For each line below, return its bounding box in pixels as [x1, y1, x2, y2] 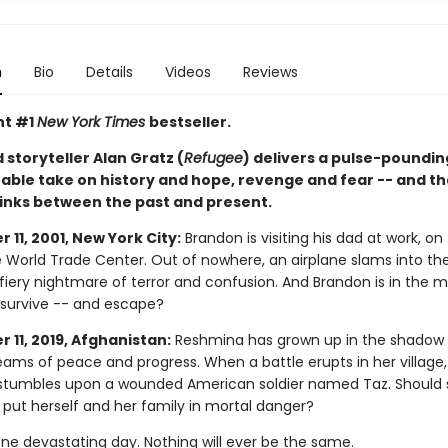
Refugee [183, 148, 243, 168]
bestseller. [148, 112, 231, 132]
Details [85, 62, 133, 82]
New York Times [36, 112, 149, 132]
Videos [164, 62, 211, 82]
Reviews [242, 62, 298, 82]
